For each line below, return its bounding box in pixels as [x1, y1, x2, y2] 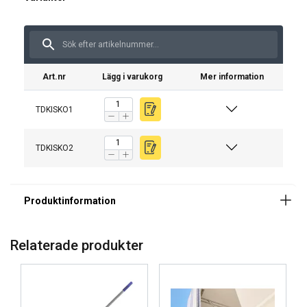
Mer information [199, 71, 264, 82]
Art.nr [42, 71, 66, 82]
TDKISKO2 [35, 143, 73, 153]
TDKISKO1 [35, 104, 73, 114]
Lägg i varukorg [102, 71, 162, 82]
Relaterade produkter [10, 236, 143, 254]
